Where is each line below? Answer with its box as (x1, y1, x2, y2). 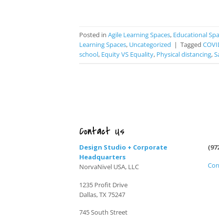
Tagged (180, 40, 203, 49)
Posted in (79, 30, 108, 39)
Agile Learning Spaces (108, 30, 170, 39)
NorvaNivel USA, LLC (79, 162, 139, 171)
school (79, 49, 98, 59)
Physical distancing (156, 49, 211, 59)
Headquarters (79, 152, 126, 161)
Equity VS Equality (101, 49, 153, 59)
